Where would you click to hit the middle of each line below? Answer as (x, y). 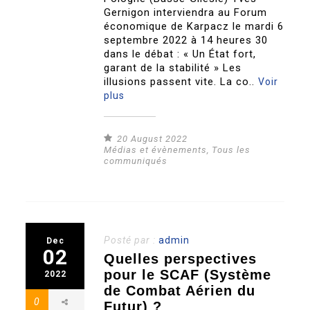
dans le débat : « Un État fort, (180, 54)
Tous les (231, 149)
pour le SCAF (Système (188, 274)
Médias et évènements (156, 149)
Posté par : (131, 240)
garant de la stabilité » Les (173, 67)
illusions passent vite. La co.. (181, 81)
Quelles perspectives (181, 258)
